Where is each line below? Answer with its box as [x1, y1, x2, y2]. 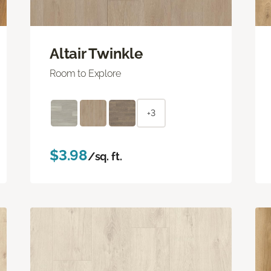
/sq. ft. [87, 149, 122, 163]
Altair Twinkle [50, 44, 143, 62]
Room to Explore [50, 67, 121, 79]
